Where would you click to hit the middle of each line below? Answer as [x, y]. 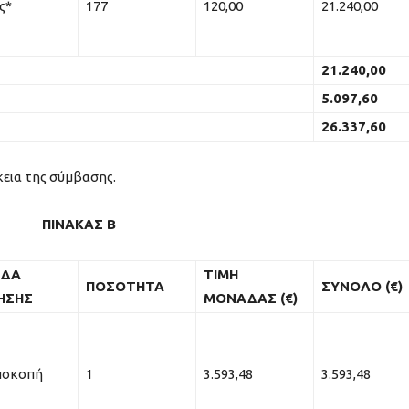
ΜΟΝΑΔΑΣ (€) [251, 298]
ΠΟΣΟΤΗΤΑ [125, 286]
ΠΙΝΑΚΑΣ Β [79, 224]
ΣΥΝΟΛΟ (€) [362, 286]
